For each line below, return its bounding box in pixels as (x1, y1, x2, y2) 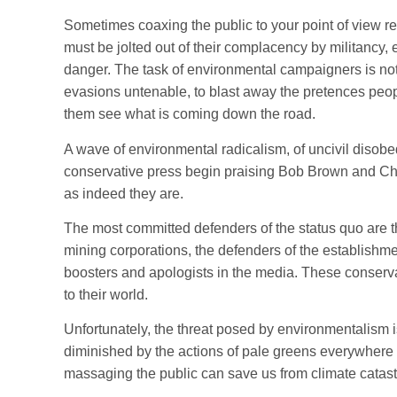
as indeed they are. (64, 185, 183, 201)
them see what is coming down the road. (64, 106, 315, 122)
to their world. (64, 286, 148, 302)
